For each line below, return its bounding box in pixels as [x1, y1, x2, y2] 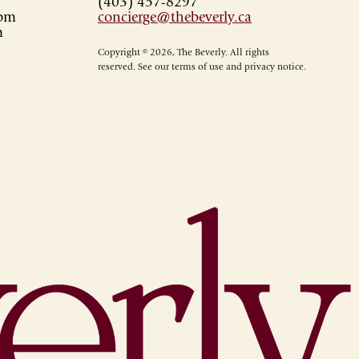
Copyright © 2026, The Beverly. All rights [98, 47, 269, 58]
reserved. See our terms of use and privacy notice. [98, 62, 306, 72]
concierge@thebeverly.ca [98, 10, 252, 26]
